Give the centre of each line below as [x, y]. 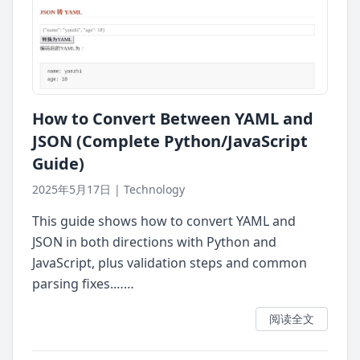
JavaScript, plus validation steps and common [170, 263]
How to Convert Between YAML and [173, 119]
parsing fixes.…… [83, 284]
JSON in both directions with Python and [154, 242]
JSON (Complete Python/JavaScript [170, 141]
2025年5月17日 [72, 190]
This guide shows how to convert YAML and [164, 221]
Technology [154, 190]
